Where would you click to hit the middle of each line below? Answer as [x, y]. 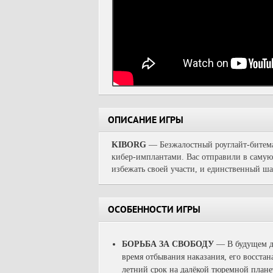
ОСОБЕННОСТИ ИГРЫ [154, 211]
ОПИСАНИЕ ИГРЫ [146, 121]
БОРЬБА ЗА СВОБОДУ [168, 244]
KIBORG [129, 145]
